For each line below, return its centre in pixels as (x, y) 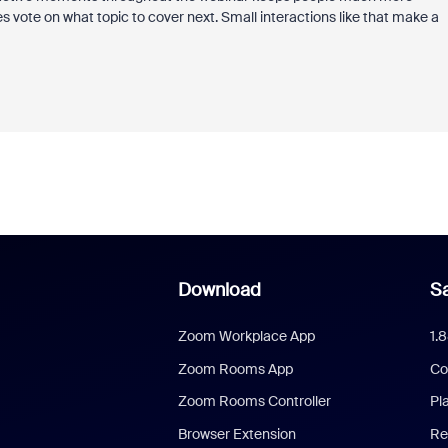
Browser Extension (236, 433)
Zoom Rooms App (235, 368)
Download (219, 290)
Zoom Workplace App (246, 336)
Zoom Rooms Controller (254, 401)
